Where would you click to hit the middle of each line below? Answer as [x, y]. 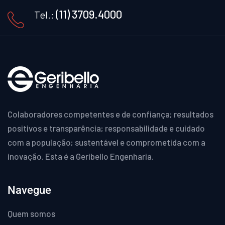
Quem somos [31, 213]
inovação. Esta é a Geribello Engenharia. [81, 156]
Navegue [29, 190]
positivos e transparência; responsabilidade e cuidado [106, 128]
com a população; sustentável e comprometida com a [106, 142]
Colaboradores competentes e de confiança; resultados [110, 114]
